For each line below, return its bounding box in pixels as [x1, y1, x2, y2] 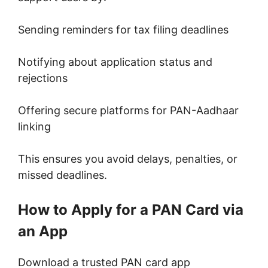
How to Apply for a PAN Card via [18, 201, 243, 219]
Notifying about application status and [18, 56, 212, 69]
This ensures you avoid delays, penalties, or [18, 153, 237, 166]
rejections [18, 72, 68, 85]
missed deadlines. [18, 169, 107, 182]
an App [18, 223, 68, 240]
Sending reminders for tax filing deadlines [18, 23, 229, 36]
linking [18, 120, 51, 133]
